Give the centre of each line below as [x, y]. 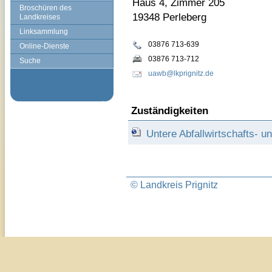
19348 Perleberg [169, 17]
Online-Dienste [44, 46]
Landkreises [40, 17]
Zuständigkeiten [170, 110]
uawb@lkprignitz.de [181, 73]
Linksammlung [44, 32]
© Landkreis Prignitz [175, 185]
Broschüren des [46, 8]
